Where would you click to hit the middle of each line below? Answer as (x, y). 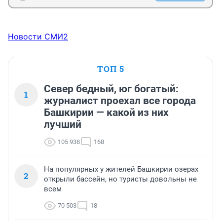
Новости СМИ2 (38, 36)
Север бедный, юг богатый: (111, 89)
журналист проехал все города (120, 100)
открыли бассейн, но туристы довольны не (120, 179)
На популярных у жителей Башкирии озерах (121, 169)
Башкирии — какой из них (106, 112)
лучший (63, 124)
